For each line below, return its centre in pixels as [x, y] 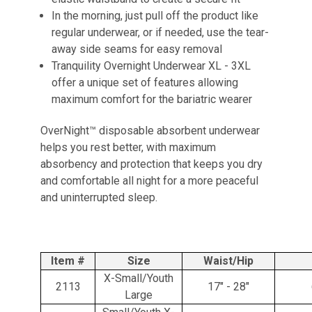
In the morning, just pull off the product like [155, 16]
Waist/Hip [228, 261]
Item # [68, 261]
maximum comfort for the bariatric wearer [152, 100]
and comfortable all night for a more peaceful [149, 181]
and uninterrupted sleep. [99, 198]
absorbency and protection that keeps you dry [151, 164]
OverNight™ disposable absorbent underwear [150, 131]
